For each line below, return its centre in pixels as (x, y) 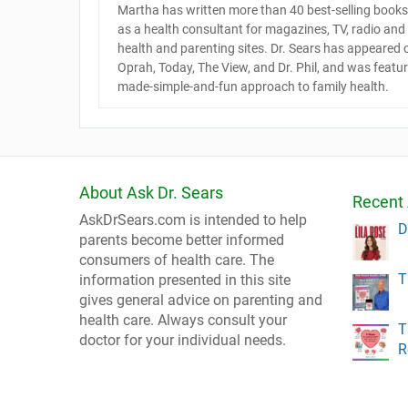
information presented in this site (185, 280)
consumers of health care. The (177, 260)
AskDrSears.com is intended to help (193, 220)
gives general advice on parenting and (201, 300)
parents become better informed (182, 240)
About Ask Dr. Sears (151, 193)
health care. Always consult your (183, 320)
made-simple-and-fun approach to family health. (253, 87)
